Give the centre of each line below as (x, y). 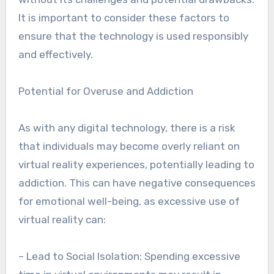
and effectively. (55, 54)
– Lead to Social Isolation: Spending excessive (129, 256)
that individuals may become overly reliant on (129, 146)
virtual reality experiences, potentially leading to (136, 165)
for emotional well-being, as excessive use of (129, 201)
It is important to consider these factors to (124, 18)
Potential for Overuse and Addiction (106, 91)
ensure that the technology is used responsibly (133, 36)
